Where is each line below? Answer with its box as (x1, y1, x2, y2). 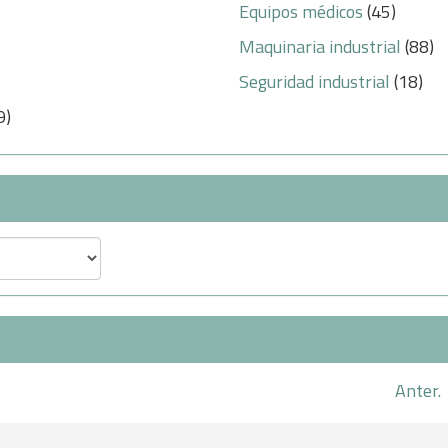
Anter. (395, 377, 441, 404)
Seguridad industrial (239, 68, 390, 95)
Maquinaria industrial (239, 33, 401, 60)
